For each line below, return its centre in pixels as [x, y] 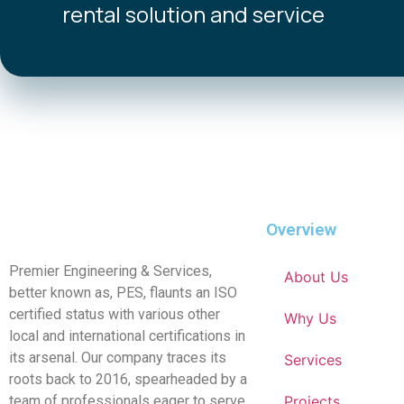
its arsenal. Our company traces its [118, 358]
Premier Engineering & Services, [112, 271]
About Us [316, 277]
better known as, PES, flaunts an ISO [123, 293]
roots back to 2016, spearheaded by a [128, 380]
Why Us [310, 319]
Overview [301, 230]
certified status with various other [115, 315]
